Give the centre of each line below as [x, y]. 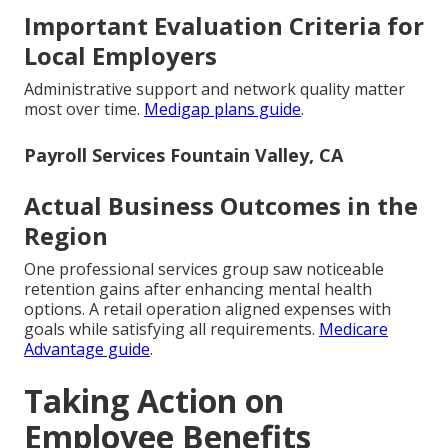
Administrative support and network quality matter [214, 89]
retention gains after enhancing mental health [198, 289]
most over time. [84, 109]
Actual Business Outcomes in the [221, 206]
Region [66, 236]
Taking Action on [154, 401]
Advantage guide [87, 349]
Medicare [353, 329]
